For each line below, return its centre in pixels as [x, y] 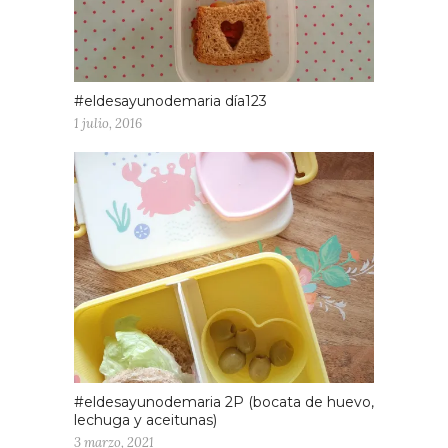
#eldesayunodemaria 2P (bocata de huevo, [224, 401]
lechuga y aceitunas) [145, 419]
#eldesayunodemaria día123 [170, 100]
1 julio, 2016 [108, 123]
